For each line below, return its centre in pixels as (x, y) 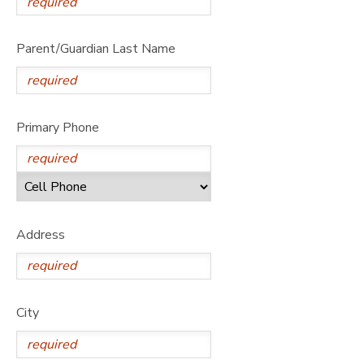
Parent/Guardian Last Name (96, 49)
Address (41, 234)
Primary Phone (58, 127)
